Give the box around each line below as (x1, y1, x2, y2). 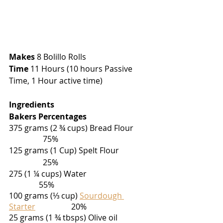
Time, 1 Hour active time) (9, 75, 103, 86)
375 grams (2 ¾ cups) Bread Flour (9, 122, 149, 133)
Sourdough (80, 190, 124, 201)
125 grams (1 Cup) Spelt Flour (9, 144, 149, 156)
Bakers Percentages (9, 111, 87, 122)
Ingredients (9, 99, 142, 110)
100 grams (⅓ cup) (9, 190, 80, 201)
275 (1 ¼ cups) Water (9, 168, 150, 179)
